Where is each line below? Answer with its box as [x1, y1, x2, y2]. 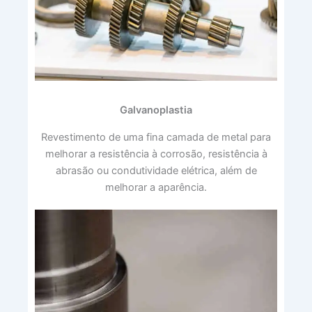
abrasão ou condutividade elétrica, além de [55, 164, 257, 177]
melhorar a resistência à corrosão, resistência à [45, 147, 267, 160]
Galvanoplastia [120, 103, 192, 116]
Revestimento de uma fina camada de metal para [41, 130, 271, 143]
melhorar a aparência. [105, 180, 207, 194]
